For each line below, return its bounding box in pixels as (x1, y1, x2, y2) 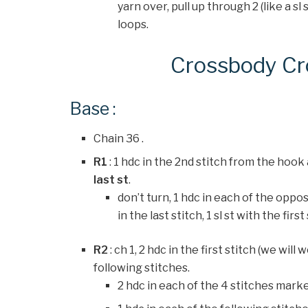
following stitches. (93, 261, 190, 274)
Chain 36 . (93, 131, 144, 145)
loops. (117, 17, 148, 31)
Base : (70, 98, 116, 120)
